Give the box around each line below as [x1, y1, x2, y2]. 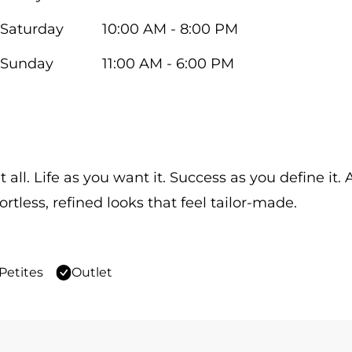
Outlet [71, 265, 112, 280]
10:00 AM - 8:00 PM [102, 20, 238, 38]
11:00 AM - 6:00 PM [102, 55, 234, 72]
